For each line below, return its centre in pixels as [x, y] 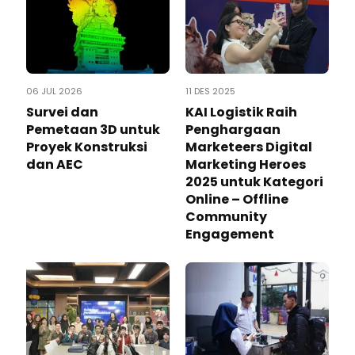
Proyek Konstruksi [87, 147]
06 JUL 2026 [54, 91]
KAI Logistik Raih [241, 112]
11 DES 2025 [210, 91]
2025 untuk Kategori [254, 181]
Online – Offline [237, 199]
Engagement [230, 234]
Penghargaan [233, 129]
